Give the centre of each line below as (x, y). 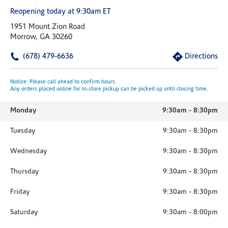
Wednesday (28, 151)
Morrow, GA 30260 (41, 37)
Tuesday (23, 131)
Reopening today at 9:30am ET (61, 12)
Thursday (24, 172)
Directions (201, 57)
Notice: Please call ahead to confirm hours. (63, 82)
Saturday (24, 212)
